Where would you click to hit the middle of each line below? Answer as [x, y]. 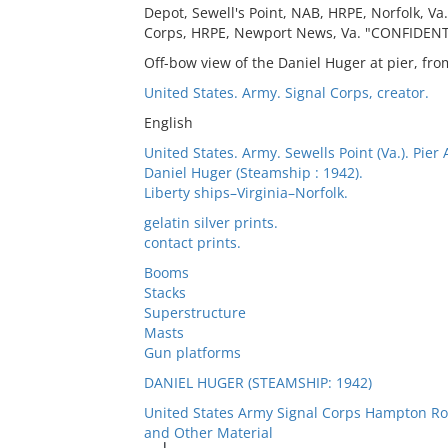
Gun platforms [192, 352]
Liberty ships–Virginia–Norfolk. [245, 192]
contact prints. [192, 242]
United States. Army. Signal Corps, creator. [286, 92]
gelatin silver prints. [210, 222]
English [168, 122]
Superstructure [194, 312]
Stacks [164, 292]
